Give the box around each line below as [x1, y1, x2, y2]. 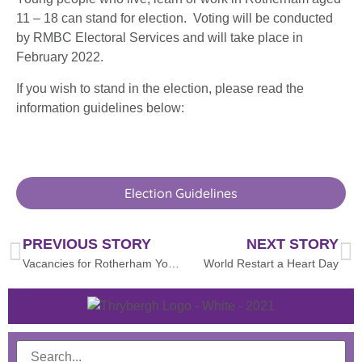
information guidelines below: [16, 100, 184, 115]
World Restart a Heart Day [204, 256, 339, 270]
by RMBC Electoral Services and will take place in [16, 31, 303, 45]
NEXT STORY [246, 235, 339, 252]
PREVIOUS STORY [23, 235, 151, 252]
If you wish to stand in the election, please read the [16, 81, 304, 95]
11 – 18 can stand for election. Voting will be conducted [16, 11, 333, 26]
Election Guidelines [124, 184, 238, 201]
